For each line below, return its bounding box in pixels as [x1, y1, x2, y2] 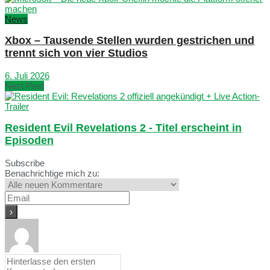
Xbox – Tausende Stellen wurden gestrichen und [5, 34, 254, 47]
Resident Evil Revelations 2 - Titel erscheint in [5, 122, 242, 134]
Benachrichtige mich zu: [5, 168, 99, 178]
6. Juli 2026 [5, 70, 49, 81]
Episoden [5, 134, 54, 147]
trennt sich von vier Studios [5, 47, 148, 60]
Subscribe [5, 158, 45, 168]
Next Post [5, 80, 44, 91]
